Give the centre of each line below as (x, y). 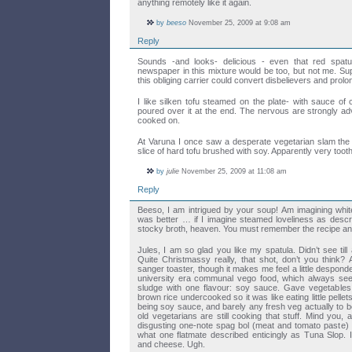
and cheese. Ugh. (171, 344)
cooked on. (159, 120)
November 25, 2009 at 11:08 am (233, 171)
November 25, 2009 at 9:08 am (238, 22)
